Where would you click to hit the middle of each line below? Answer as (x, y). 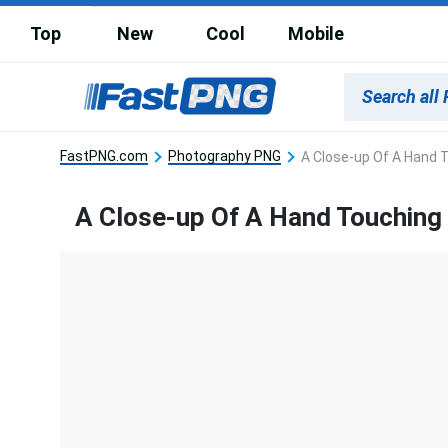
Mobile (316, 33)
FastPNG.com (104, 155)
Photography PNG (224, 155)
